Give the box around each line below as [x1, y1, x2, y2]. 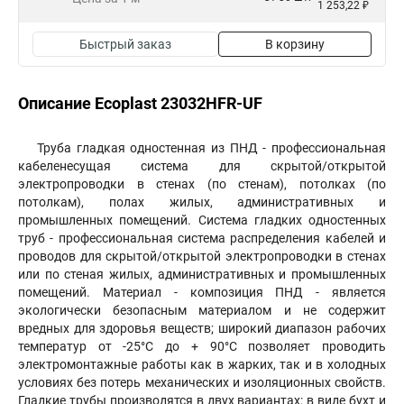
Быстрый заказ [79, 37, 171, 51]
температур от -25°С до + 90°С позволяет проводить [18, 339, 386, 353]
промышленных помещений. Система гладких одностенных [18, 213, 386, 227]
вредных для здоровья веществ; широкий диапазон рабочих [18, 321, 386, 335]
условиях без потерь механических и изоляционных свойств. [18, 375, 386, 390]
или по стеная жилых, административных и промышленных [18, 267, 386, 281]
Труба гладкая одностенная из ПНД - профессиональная [37, 141, 386, 155]
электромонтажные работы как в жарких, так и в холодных [18, 357, 386, 372]
